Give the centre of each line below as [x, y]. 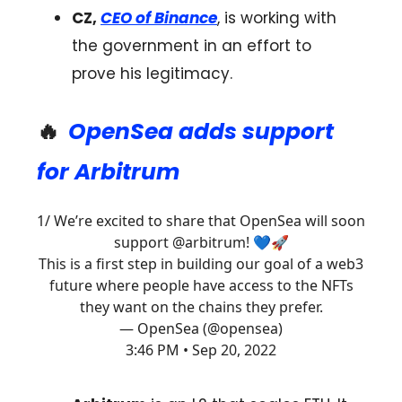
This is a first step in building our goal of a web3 [201, 263]
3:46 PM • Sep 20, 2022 [201, 350]
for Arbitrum [108, 171]
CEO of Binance [159, 17]
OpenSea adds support [201, 131]
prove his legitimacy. [152, 73]
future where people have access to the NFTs [201, 285]
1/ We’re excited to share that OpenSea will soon [201, 220]
